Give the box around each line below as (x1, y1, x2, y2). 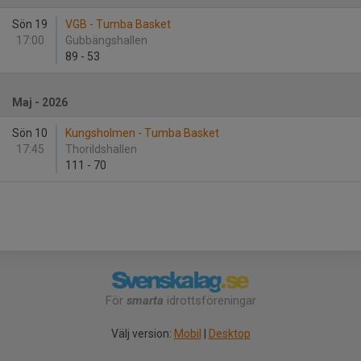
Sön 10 (12, 127, 48, 139)
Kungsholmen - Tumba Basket (65, 127, 219, 139)
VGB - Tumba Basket (65, 18, 171, 31)
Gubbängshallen (65, 34, 150, 47)
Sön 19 (12, 18, 48, 31)
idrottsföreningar (163, 293, 256, 309)
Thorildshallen (65, 143, 139, 156)
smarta (126, 293, 164, 309)
